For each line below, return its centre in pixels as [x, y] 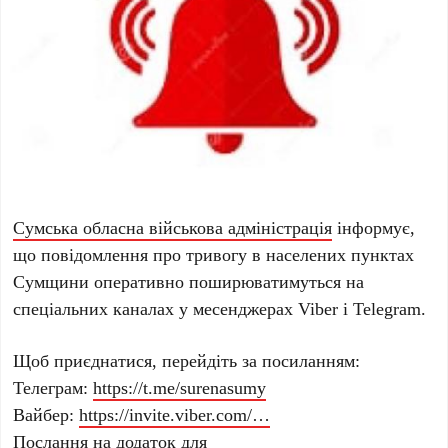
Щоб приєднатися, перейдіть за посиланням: [187, 359]
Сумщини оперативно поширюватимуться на [189, 280]
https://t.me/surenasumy [180, 386]
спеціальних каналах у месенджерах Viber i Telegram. [220, 307]
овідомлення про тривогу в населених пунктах [233, 253]
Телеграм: [53, 386]
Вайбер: [46, 413]
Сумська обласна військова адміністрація [173, 226]
